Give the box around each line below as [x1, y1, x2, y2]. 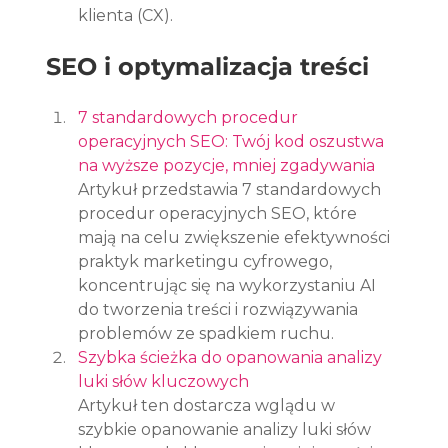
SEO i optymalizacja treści [46, 51, 370, 81]
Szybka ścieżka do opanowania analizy [78, 347, 387, 367]
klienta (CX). [78, 5, 174, 25]
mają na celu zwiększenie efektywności [78, 227, 395, 247]
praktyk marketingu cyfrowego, [78, 251, 337, 271]
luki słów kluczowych [78, 371, 250, 391]
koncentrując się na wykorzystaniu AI [78, 275, 381, 295]
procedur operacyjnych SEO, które [78, 203, 362, 223]
